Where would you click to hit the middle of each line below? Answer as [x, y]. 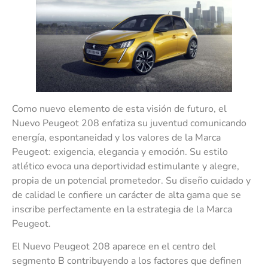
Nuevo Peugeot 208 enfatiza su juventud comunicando [129, 123]
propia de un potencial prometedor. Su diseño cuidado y [131, 180]
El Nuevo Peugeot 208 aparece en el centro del [114, 247]
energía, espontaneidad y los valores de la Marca [116, 137]
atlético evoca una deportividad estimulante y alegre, [126, 166]
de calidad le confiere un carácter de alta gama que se [127, 195]
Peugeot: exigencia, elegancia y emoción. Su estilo [120, 152]
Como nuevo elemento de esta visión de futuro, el [119, 109]
